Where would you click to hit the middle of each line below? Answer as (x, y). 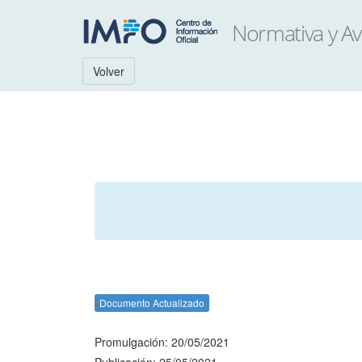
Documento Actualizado (152, 303)
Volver (109, 71)
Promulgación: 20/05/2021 (162, 342)
